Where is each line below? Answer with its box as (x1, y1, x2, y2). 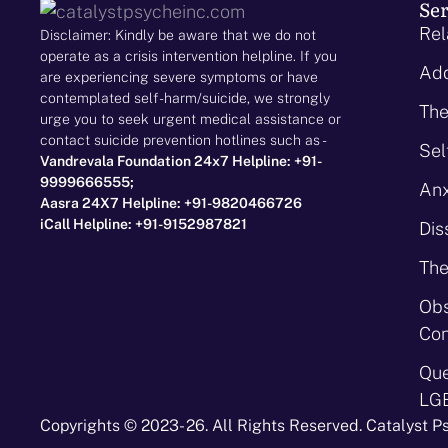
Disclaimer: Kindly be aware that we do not (40, 26, 316, 43)
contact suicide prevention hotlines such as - (40, 131, 327, 148)
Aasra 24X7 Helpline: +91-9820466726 (40, 194, 302, 211)
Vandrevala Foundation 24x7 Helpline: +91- (40, 152, 322, 169)
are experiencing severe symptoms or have (40, 68, 318, 85)
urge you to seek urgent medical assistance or (40, 110, 341, 127)
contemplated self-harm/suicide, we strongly (40, 89, 330, 106)
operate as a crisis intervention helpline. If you (40, 47, 337, 64)
